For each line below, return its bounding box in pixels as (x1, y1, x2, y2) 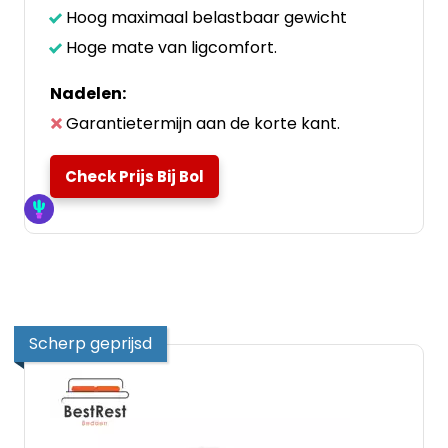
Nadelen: (50, 82, 126, 105)
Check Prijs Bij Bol (65, 166, 204, 187)
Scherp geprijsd (29, 332, 152, 355)
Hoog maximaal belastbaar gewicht (66, 6, 347, 29)
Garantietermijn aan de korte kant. (66, 112, 340, 135)
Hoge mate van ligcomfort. (66, 36, 277, 59)
